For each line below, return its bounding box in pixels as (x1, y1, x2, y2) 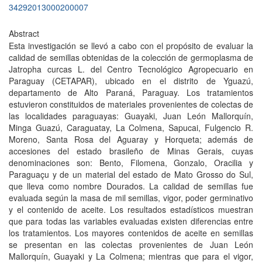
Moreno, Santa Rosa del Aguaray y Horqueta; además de (9, 133, 253, 145)
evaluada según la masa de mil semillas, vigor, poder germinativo (9, 192, 253, 204)
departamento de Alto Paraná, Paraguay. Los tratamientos (9, 87, 253, 98)
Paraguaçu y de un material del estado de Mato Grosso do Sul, (9, 168, 253, 180)
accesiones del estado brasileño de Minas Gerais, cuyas (9, 145, 253, 157)
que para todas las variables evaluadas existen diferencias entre (9, 215, 253, 227)
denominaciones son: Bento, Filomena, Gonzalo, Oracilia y (9, 157, 253, 168)
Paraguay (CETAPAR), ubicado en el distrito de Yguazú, (9, 75, 253, 87)
